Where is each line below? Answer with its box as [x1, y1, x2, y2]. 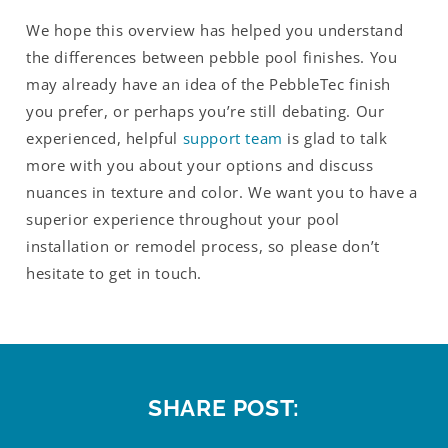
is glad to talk [282, 127, 388, 148]
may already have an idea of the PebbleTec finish [26, 73, 391, 94]
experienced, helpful [26, 127, 183, 148]
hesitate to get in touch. [26, 262, 203, 283]
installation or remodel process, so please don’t [26, 235, 380, 256]
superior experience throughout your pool [26, 208, 341, 229]
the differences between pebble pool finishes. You [26, 46, 398, 67]
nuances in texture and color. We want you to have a [26, 181, 418, 202]
